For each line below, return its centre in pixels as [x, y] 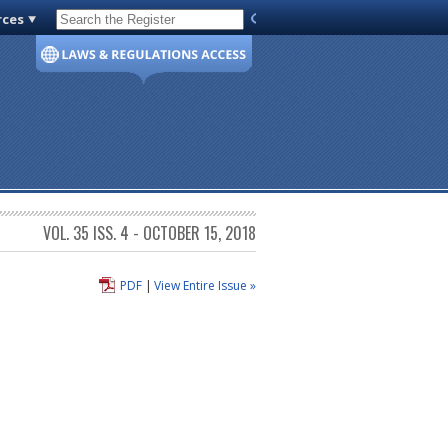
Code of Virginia [112, 23]
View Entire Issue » [205, 285]
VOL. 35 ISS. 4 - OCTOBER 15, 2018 [149, 233]
